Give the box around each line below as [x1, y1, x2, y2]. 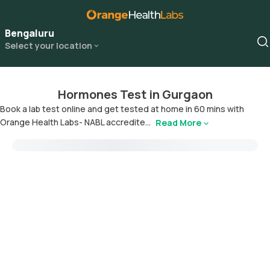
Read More [155, 117, 201, 129]
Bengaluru [5, 27, 54, 40]
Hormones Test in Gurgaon [57, 86, 213, 102]
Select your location [5, 40, 92, 51]
